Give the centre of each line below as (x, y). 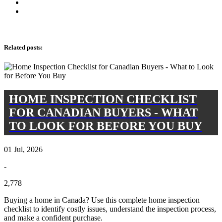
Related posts (22, 47)
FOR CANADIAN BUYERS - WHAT (103, 112)
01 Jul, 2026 (23, 149)
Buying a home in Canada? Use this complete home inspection (102, 200)
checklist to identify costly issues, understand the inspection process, (110, 209)
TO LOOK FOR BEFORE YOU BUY (106, 126)
